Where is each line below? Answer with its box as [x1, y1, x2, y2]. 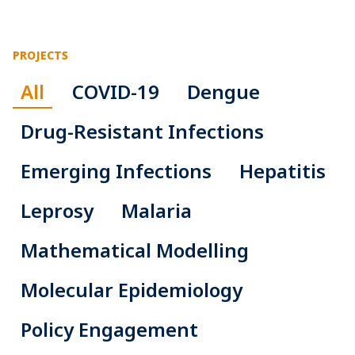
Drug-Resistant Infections [21, 118, 264, 145]
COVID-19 [72, 78, 159, 105]
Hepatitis [239, 158, 326, 185]
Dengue [187, 78, 260, 105]
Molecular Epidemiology [21, 277, 242, 303]
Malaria [121, 197, 192, 224]
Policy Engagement [21, 316, 198, 343]
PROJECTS [13, 48, 68, 63]
